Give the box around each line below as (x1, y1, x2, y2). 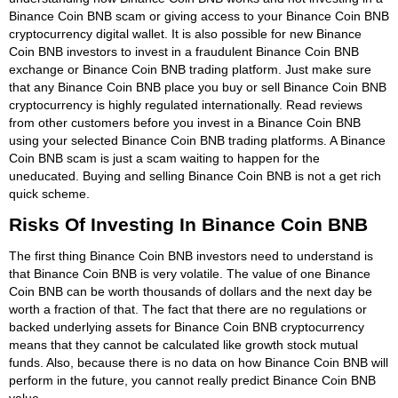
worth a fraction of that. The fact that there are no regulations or (9, 301, 367, 316)
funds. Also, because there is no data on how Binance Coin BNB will (9, 354, 388, 370)
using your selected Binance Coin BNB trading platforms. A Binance (9, 132, 386, 147)
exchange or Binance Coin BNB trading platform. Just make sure (9, 61, 371, 76)
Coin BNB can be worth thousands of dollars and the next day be (9, 283, 372, 298)
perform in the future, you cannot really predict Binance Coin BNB (9, 372, 376, 387)
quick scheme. (9, 186, 90, 201)
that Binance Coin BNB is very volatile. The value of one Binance (9, 266, 370, 281)
